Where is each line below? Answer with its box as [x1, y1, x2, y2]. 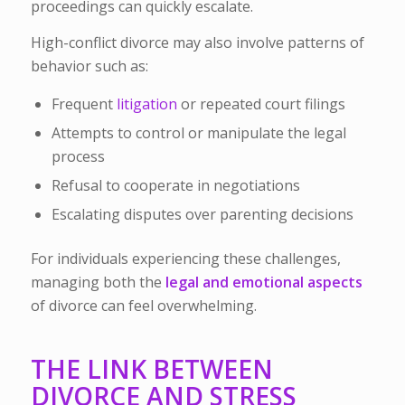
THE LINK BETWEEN [30, 352, 273, 387]
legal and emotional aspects [165, 272, 363, 293]
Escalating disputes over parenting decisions [51, 204, 353, 225]
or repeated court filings [176, 94, 345, 115]
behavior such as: [30, 55, 148, 76]
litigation [116, 94, 177, 115]
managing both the [30, 272, 165, 293]
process [51, 146, 105, 167]
